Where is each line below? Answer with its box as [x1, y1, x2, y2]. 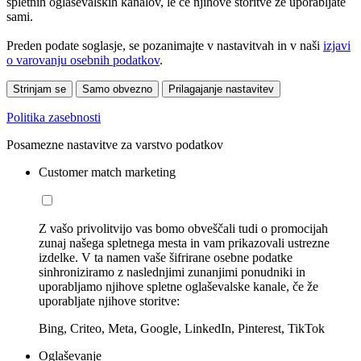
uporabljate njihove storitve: [39, 294, 180, 309]
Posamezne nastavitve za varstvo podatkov [6, 138, 223, 152]
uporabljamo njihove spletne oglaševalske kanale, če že [39, 280, 318, 294]
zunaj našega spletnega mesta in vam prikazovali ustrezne [39, 236, 330, 251]
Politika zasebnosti [6, 110, 101, 125]
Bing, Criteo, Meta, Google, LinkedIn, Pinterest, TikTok [39, 322, 325, 336]
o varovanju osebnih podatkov [6, 53, 160, 68]
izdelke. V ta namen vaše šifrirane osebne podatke [39, 251, 293, 265]
